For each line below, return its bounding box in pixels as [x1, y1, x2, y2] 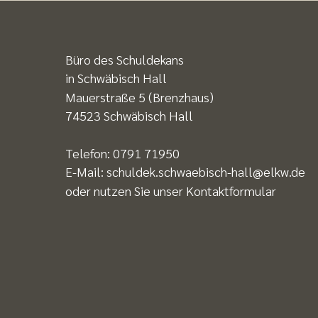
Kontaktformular [186, 182, 276, 199]
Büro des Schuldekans [65, 51, 184, 67]
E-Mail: [65, 163, 106, 180]
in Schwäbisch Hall [65, 70, 167, 87]
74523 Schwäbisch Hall [65, 107, 193, 124]
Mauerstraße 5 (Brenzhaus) [65, 88, 214, 105]
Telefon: [65, 144, 113, 161]
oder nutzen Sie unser [65, 182, 186, 199]
